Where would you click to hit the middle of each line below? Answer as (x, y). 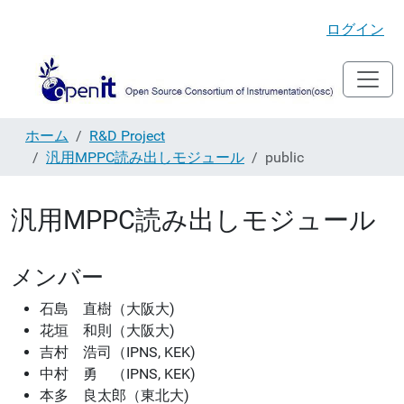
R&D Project (127, 135)
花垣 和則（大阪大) (107, 330)
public (285, 157)
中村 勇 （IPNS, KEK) (118, 373)
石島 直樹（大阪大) (107, 308)
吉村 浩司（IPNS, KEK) (118, 352)
